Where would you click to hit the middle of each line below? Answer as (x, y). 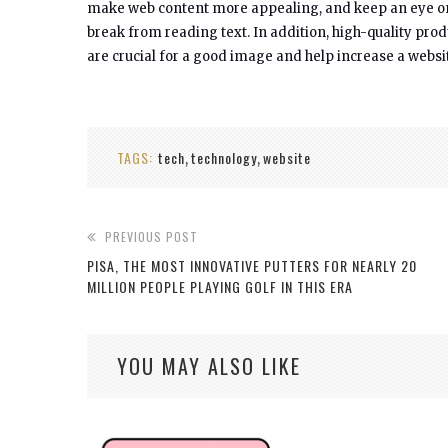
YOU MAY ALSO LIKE (209, 365)
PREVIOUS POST (151, 236)
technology (224, 157)
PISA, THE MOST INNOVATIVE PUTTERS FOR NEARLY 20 (252, 265)
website (287, 157)
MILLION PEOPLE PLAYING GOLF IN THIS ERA (220, 286)
